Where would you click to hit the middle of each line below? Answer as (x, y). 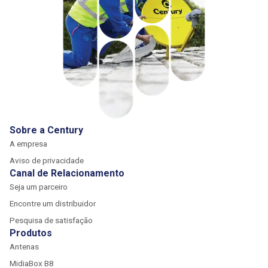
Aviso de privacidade (47, 160)
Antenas (24, 246)
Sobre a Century (46, 130)
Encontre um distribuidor (53, 203)
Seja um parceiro (39, 187)
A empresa (28, 144)
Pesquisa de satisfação (51, 220)
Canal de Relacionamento (67, 173)
